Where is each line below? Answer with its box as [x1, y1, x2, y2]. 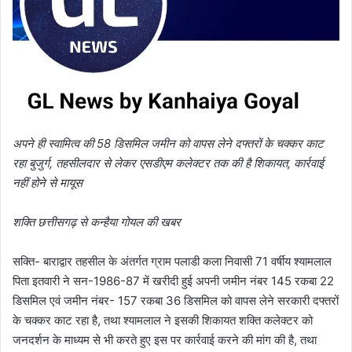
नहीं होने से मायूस [13, 175, 82, 191]
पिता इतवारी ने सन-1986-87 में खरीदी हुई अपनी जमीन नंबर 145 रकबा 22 [13, 273, 334, 289]
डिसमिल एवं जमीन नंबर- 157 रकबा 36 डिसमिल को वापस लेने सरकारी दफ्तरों [13, 293, 339, 309]
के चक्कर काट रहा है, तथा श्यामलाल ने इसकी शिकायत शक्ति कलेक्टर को [13, 313, 313, 328]
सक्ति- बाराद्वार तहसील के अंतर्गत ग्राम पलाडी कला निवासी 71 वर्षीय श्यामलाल [13, 254, 332, 269]
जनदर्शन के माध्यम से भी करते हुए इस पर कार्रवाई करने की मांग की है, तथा [13, 332, 317, 348]
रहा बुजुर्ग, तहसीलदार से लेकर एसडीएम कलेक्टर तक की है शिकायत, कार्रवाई [13, 156, 324, 171]
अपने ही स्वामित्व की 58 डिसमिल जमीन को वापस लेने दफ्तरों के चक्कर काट [13, 136, 324, 152]
